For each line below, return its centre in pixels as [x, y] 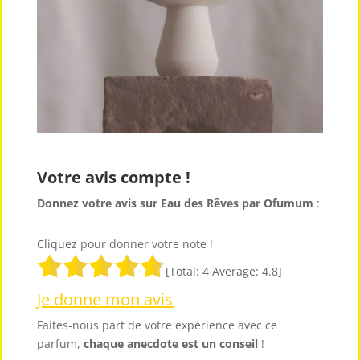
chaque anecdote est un [152, 344]
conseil [239, 344]
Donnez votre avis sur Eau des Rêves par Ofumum [177, 203]
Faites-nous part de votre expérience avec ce [157, 325]
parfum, [61, 344]
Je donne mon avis [105, 300]
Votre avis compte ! [114, 178]
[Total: [184, 272]
